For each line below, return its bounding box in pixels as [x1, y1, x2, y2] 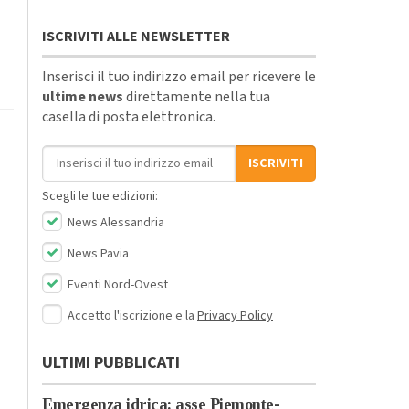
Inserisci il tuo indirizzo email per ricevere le [42, 66, 316, 87]
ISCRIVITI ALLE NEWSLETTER [42, 26, 230, 47]
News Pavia [65, 244, 129, 263]
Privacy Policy [197, 306, 273, 325]
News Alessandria [65, 213, 164, 232]
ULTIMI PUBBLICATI [42, 351, 180, 374]
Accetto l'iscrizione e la [68, 306, 197, 325]
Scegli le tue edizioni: [42, 186, 158, 205]
